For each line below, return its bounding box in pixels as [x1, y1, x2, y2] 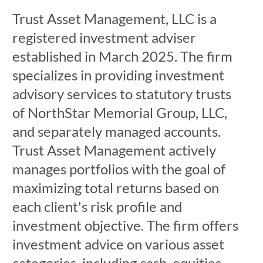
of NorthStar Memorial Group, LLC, [12, 104, 227, 121]
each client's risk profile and [12, 198, 182, 215]
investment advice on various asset [12, 235, 224, 252]
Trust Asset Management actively [12, 141, 216, 159]
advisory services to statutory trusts [12, 85, 231, 102]
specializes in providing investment [12, 66, 224, 83]
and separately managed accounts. [12, 123, 221, 140]
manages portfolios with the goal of [12, 160, 225, 177]
